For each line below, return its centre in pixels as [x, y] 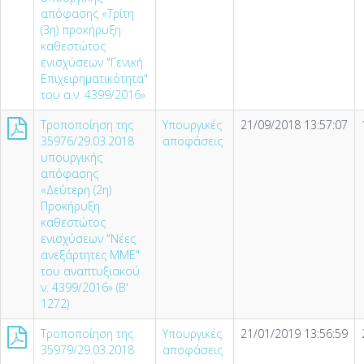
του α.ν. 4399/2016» [93, 95]
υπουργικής [71, 157]
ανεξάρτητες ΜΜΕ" [90, 255]
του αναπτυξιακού [90, 271]
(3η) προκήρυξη [81, 30]
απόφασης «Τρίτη [87, 13]
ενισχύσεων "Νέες [88, 238]
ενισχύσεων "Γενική [92, 62]
